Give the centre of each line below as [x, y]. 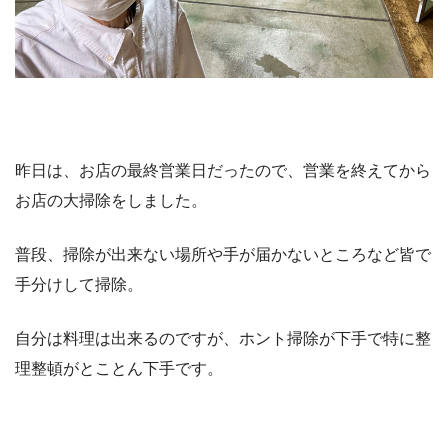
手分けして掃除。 [79, 284]
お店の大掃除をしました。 [111, 200]
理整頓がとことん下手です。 [119, 368]
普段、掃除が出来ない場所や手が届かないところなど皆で [223, 254]
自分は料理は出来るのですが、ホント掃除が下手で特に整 [223, 338]
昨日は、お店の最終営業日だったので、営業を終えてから [223, 170]
